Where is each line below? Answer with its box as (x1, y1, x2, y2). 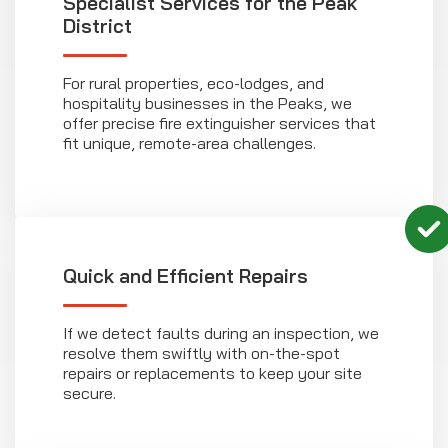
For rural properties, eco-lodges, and (63, 73, 324, 94)
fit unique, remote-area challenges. (63, 133, 316, 154)
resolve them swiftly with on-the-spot (63, 343, 340, 364)
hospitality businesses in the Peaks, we (63, 93, 352, 114)
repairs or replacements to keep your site (63, 363, 362, 384)
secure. (63, 383, 116, 404)
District (63, 14, 132, 39)
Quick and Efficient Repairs (63, 264, 308, 289)
